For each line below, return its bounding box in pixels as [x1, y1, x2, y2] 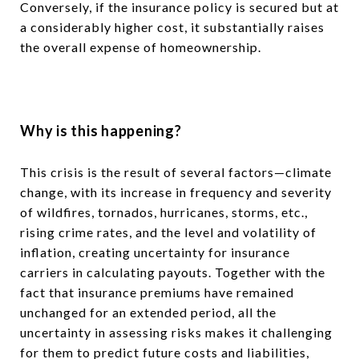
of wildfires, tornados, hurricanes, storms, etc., [20, 204, 308, 220]
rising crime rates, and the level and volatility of [20, 224, 317, 240]
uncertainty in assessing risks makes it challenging [20, 324, 333, 340]
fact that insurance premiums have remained [20, 284, 294, 300]
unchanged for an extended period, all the [20, 304, 276, 320]
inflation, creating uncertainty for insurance [20, 244, 290, 260]
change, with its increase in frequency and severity [20, 184, 332, 200]
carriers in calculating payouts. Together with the [20, 264, 325, 280]
